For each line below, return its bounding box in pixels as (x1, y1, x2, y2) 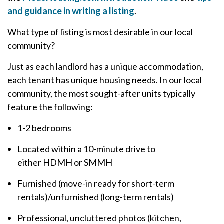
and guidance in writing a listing (7, 5, 134, 16)
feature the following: (7, 101, 93, 112)
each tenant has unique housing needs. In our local (7, 74, 202, 85)
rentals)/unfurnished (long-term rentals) (17, 191, 174, 202)
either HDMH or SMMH (17, 157, 112, 168)
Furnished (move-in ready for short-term (17, 178, 174, 189)
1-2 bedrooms (17, 122, 71, 133)
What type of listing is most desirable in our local (7, 26, 193, 37)
